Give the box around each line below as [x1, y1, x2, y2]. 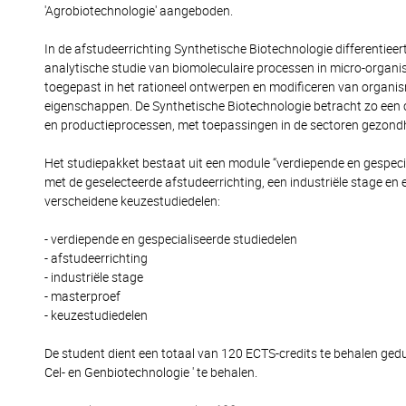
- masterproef [44, 289, 121, 304]
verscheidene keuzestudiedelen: [44, 194, 220, 208]
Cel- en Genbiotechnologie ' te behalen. [44, 365, 257, 380]
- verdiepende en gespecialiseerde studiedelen [44, 232, 297, 246]
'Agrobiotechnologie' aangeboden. [44, 4, 233, 18]
